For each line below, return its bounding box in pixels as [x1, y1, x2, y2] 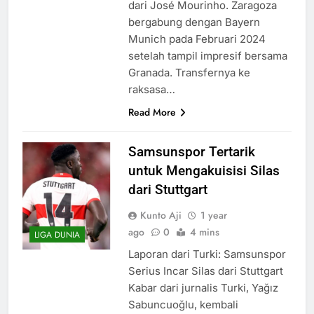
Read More [128, 104, 176, 119]
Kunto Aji [139, 207, 182, 222]
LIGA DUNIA [34, 228, 80, 242]
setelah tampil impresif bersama [128, 48, 287, 62]
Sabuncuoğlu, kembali [128, 297, 238, 311]
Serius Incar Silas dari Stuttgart [128, 264, 283, 278]
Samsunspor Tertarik [128, 143, 255, 160]
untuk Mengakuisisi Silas [128, 162, 280, 179]
